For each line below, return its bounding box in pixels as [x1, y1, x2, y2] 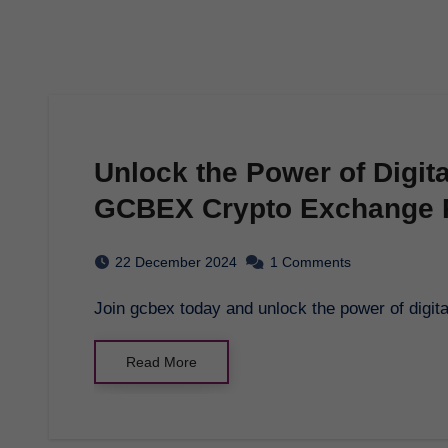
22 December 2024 [115, 253, 237, 270]
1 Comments [270, 253, 351, 270]
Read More [126, 353, 197, 370]
